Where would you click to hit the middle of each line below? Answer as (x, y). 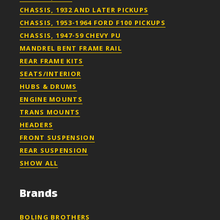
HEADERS (37, 124)
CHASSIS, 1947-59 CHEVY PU (70, 35)
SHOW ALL (39, 163)
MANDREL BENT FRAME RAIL (71, 48)
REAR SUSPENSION (54, 150)
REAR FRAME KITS (52, 61)
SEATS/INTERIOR (51, 73)
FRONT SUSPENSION (57, 137)
